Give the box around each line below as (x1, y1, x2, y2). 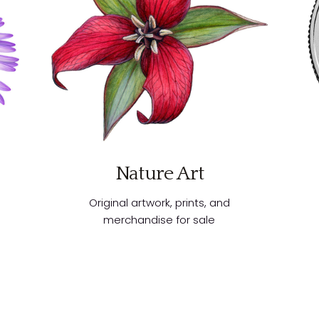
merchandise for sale (103, 212, 216, 228)
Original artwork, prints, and (88, 195, 230, 211)
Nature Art (115, 162, 204, 185)
